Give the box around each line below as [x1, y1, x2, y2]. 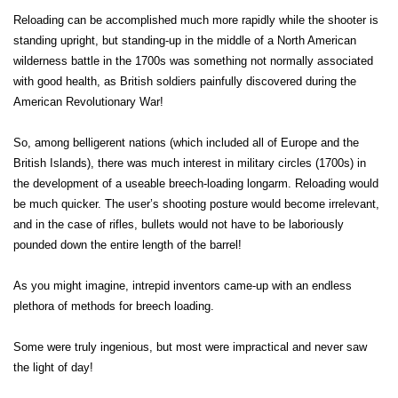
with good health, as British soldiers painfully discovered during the [13, 75, 356, 88]
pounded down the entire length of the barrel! [13, 238, 242, 251]
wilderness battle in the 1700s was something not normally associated [13, 54, 373, 68]
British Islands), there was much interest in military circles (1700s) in [13, 156, 366, 170]
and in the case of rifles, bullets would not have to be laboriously [13, 218, 344, 231]
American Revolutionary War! [13, 95, 163, 108]
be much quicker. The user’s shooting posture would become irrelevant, [13, 197, 379, 211]
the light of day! [13, 361, 93, 374]
